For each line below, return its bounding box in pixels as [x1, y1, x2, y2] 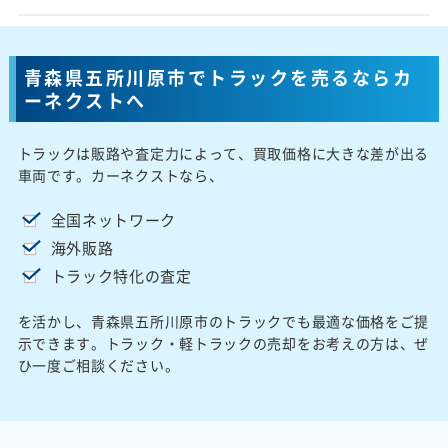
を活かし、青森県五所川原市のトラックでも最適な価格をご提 [17, 310, 430, 331]
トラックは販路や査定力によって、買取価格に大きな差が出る [17, 142, 430, 163]
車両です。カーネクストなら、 [17, 164, 224, 185]
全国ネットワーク [50, 208, 177, 231]
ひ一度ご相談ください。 [17, 354, 180, 375]
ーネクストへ [23, 86, 147, 114]
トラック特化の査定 [50, 264, 192, 287]
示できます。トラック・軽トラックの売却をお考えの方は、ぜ [17, 332, 430, 353]
